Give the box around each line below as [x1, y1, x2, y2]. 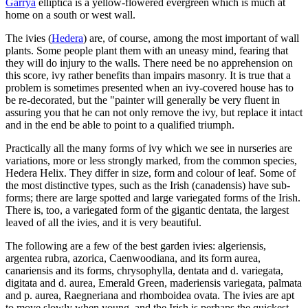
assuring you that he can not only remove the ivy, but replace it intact [5, 106, 302, 118]
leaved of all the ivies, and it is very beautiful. [5, 216, 201, 228]
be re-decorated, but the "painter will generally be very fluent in [5, 93, 280, 106]
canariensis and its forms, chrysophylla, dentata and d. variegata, [5, 264, 283, 276]
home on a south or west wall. [5, 8, 135, 21]
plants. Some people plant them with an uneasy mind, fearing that [5, 44, 288, 56]
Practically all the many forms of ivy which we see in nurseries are [5, 142, 292, 154]
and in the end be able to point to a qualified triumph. [5, 118, 234, 131]
